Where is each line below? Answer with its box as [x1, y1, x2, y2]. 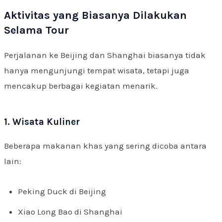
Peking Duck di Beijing [18, 186, 106, 196]
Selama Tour [4, 24, 69, 37]
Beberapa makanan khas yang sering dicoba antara [4, 141, 207, 151]
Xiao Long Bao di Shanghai [18, 206, 122, 217]
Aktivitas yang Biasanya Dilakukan [4, 9, 187, 22]
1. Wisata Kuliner [4, 116, 80, 127]
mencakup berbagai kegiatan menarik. [4, 81, 158, 91]
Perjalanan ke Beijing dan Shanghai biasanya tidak [4, 50, 206, 60]
